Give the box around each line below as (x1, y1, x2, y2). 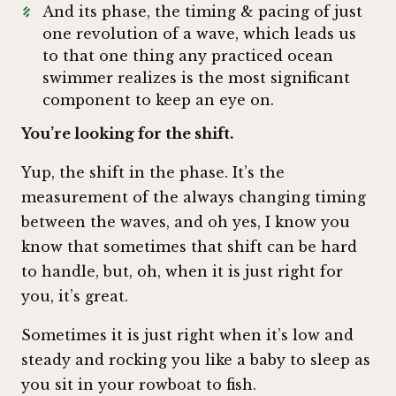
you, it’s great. (21, 287, 128, 306)
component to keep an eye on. (42, 90, 274, 109)
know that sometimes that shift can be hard (21, 238, 357, 256)
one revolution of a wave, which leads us (42, 24, 356, 42)
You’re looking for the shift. (21, 125, 233, 143)
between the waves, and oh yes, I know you (21, 213, 350, 232)
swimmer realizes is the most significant (42, 68, 350, 87)
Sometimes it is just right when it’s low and (21, 326, 354, 345)
